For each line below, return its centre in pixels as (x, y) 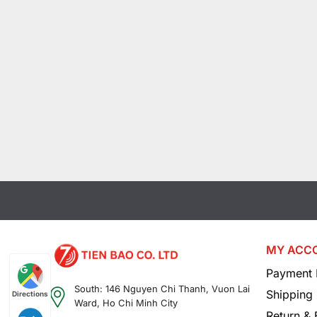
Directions (30, 293)
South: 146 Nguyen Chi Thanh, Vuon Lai (162, 289)
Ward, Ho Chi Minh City (126, 303)
